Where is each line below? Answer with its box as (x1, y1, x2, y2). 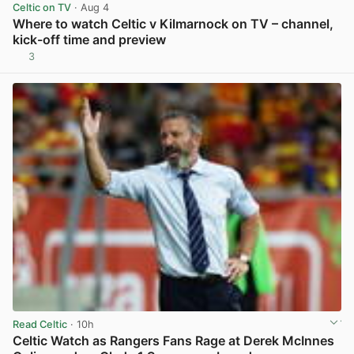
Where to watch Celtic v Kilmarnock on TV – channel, (13, 15, 333, 32)
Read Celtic (13, 318, 67, 331)
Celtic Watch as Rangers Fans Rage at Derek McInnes (13, 333, 334, 349)
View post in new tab (239, 56, 340, 69)
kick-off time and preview (13, 31, 166, 47)
